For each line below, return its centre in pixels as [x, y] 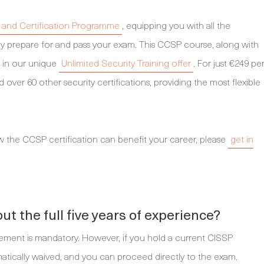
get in [242, 139]
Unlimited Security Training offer [126, 63]
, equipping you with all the [176, 25]
